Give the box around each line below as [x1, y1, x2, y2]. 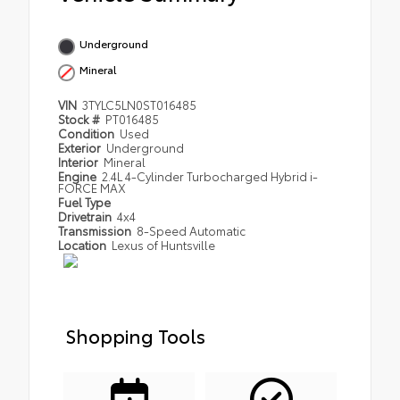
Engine [58, 167, 99, 184]
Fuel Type [58, 193, 111, 210]
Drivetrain [58, 207, 114, 224]
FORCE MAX [58, 179, 126, 196]
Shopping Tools [65, 321, 205, 348]
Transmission [58, 221, 134, 238]
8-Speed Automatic [137, 221, 246, 238]
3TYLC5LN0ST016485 [82, 96, 197, 112]
